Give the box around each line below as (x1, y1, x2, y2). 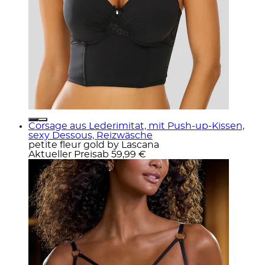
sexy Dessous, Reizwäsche (28, 130, 153, 140)
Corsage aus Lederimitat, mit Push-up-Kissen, (28, 121, 244, 131)
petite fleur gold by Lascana (28, 140, 159, 150)
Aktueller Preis (28, 149, 97, 159)
